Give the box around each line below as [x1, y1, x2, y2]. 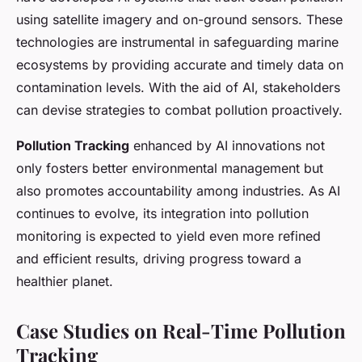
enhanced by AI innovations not [129, 137, 325, 154]
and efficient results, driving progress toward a [16, 250, 301, 267]
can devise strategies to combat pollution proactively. [16, 102, 343, 119]
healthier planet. [16, 273, 113, 290]
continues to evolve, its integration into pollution [16, 205, 309, 222]
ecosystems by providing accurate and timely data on [16, 57, 343, 74]
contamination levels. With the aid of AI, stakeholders [16, 79, 340, 96]
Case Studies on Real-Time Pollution [16, 318, 346, 344]
